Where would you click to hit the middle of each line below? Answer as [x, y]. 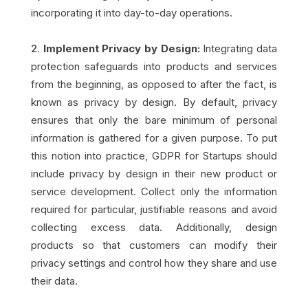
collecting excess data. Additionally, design [154, 227]
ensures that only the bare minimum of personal [154, 120]
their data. [54, 280]
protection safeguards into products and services [154, 66]
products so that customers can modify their [154, 245]
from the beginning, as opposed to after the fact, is [154, 84]
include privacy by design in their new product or [154, 173]
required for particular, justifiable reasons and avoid [154, 209]
